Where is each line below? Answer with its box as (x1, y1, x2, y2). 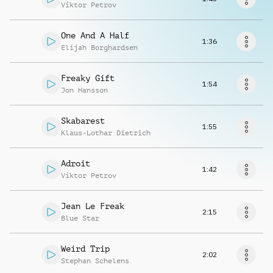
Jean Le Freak (61, 201, 124, 211)
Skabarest (61, 116, 105, 126)
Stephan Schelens (61, 257, 129, 265)
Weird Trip (61, 244, 110, 253)
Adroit (61, 158, 90, 168)
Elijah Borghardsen (61, 43, 138, 52)
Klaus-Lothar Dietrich (61, 129, 151, 137)
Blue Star (61, 214, 99, 222)
